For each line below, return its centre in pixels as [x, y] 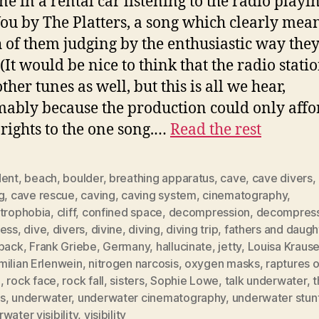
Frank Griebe [63, 246]
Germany [126, 246]
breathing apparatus [162, 178]
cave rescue [42, 195]
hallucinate [184, 246]
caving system [159, 195]
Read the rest [216, 130]
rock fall [83, 280]
